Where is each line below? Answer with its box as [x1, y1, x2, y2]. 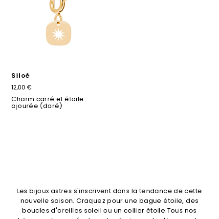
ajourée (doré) [11, 101, 63, 110]
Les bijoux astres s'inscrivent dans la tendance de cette [17, 186, 202, 196]
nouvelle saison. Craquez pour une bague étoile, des [20, 196, 199, 205]
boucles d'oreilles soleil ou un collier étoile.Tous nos [22, 205, 197, 215]
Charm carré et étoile [11, 94, 84, 104]
